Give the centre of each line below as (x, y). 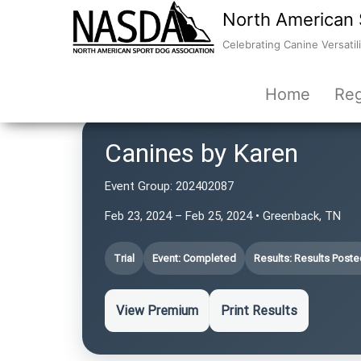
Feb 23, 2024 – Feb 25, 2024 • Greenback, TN (223, 216)
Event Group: (139, 186)
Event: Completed (194, 258)
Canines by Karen (201, 153)
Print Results (259, 311)
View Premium (157, 311)
